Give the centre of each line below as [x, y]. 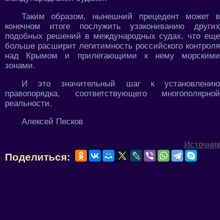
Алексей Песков [52, 121]
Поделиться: [38, 157]
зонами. [20, 65]
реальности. [28, 103]
